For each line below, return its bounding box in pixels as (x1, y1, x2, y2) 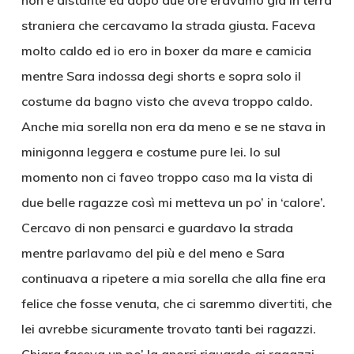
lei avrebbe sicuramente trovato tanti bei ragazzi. (21, 321, 316, 337)
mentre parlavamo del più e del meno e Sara (21, 245, 284, 261)
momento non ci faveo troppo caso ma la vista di (21, 169, 313, 185)
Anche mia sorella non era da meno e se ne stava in (21, 119, 326, 134)
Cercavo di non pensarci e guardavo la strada (21, 220, 293, 235)
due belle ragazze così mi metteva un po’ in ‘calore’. (21, 194, 326, 210)
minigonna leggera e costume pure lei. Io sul (21, 144, 281, 160)
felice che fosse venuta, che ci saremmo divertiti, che (21, 296, 332, 311)
